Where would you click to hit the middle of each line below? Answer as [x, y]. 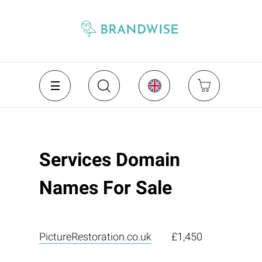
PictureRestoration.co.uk [95, 237]
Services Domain [109, 160]
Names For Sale [105, 188]
